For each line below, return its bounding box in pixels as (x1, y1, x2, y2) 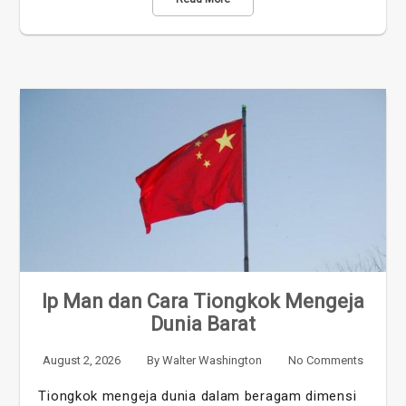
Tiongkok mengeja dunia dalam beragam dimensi (38, 387, 357, 404)
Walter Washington (162, 353, 262, 367)
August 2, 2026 (43, 353, 121, 367)
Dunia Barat (150, 312, 256, 335)
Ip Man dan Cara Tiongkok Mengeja (42, 289, 364, 313)
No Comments (287, 353, 363, 367)
